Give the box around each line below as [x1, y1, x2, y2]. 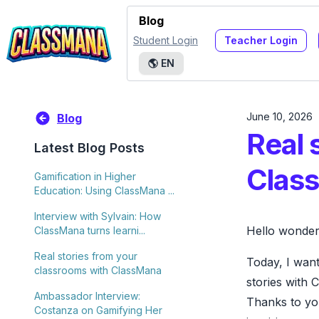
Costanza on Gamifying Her [34, 304, 162, 316]
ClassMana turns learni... [34, 224, 145, 236]
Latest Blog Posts [34, 140, 145, 155]
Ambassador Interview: [34, 290, 140, 302]
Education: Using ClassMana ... [34, 184, 174, 197]
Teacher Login [224, 34, 298, 46]
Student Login [133, 34, 198, 46]
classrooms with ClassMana [34, 264, 162, 276]
